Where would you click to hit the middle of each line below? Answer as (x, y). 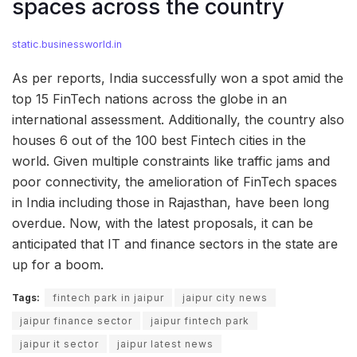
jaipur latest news (165, 343)
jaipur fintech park (200, 320)
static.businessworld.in (67, 44)
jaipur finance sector (76, 320)
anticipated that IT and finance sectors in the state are (175, 243)
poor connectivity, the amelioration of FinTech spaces (175, 181)
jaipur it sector (59, 343)
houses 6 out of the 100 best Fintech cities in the (159, 140)
